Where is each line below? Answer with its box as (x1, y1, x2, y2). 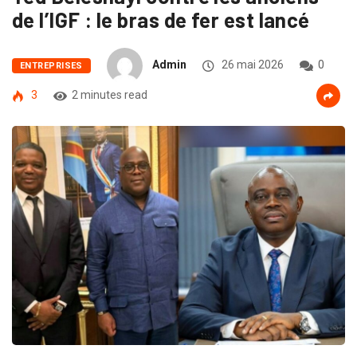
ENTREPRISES (20, 61, 83, 72)
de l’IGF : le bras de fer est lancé (12, 6, 310, 32)
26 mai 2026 (218, 58, 284, 72)
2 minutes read (72, 88, 147, 101)
